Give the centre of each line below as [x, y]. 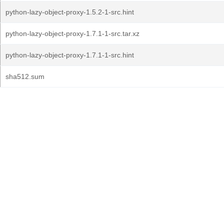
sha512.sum [25, 76]
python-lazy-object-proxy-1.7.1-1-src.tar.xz [72, 33]
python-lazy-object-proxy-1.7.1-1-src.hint [70, 55]
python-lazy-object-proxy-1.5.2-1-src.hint [70, 12]
